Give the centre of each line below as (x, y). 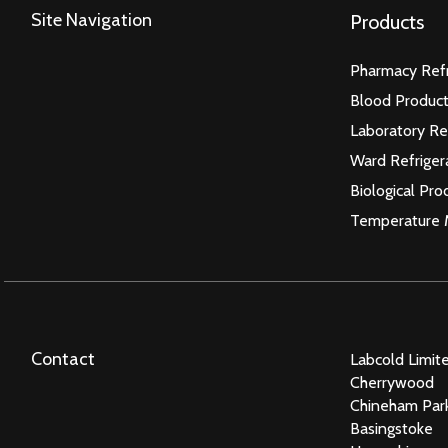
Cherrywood (392, 382)
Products (387, 21)
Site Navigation (91, 19)
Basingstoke (391, 428)
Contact (63, 358)
